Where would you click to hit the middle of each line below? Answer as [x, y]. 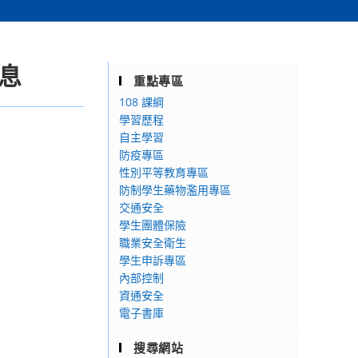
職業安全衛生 [153, 243]
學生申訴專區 [153, 260]
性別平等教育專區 [164, 172]
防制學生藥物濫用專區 [175, 190]
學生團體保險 [153, 225]
